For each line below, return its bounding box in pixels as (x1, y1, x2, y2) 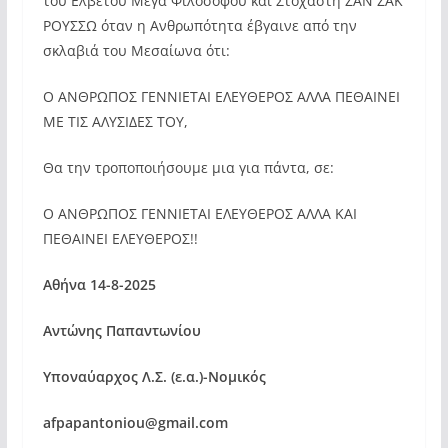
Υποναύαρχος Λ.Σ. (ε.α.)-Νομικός (42, 367, 266, 386)
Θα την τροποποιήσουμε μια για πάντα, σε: (42, 158, 334, 177)
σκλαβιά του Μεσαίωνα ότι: (42, 41, 230, 60)
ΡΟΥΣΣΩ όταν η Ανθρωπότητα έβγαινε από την (42, 16, 357, 35)
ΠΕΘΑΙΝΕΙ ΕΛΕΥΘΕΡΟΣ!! (42, 229, 198, 248)
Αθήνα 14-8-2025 (42, 275, 156, 294)
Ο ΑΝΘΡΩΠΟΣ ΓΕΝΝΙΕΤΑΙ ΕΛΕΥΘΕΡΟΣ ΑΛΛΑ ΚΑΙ (42, 204, 357, 223)
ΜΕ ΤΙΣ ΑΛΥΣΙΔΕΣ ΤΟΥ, (42, 112, 188, 131)
